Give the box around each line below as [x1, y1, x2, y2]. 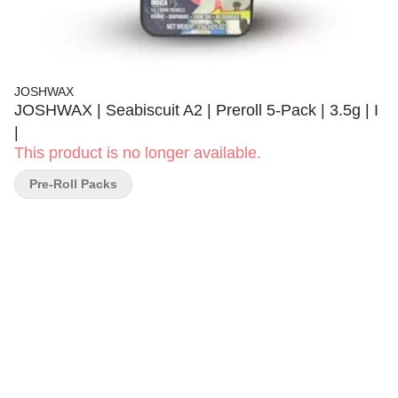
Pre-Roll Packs [29, 177, 117, 191]
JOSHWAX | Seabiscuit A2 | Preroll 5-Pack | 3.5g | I [14, 101, 378, 119]
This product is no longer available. [14, 144, 261, 162]
